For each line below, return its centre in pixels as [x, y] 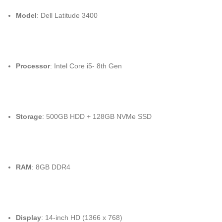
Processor [33, 66]
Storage [29, 116]
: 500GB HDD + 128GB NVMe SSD [97, 116]
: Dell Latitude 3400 [67, 15]
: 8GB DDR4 [51, 167]
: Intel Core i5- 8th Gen [86, 66]
